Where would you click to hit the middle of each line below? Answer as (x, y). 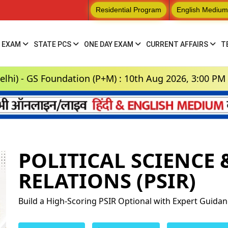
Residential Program (129, 10)
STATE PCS (53, 44)
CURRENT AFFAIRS (178, 44)
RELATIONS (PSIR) (107, 181)
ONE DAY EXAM (109, 44)
